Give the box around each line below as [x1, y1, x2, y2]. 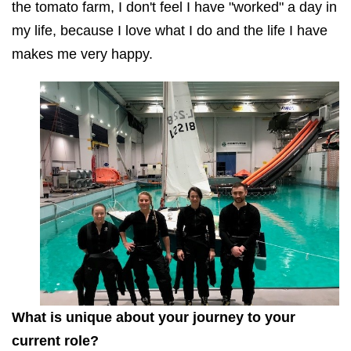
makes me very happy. [12, 45, 153, 62]
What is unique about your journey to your [12, 309, 295, 326]
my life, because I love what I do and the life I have [12, 22, 327, 38]
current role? [12, 333, 99, 349]
